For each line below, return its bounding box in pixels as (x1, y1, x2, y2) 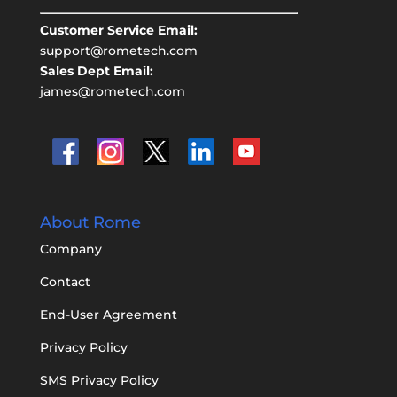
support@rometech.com (39, 43, 198, 59)
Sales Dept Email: (39, 63, 153, 80)
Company (39, 240, 102, 257)
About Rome (39, 212, 141, 232)
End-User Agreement (39, 306, 177, 323)
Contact (39, 273, 90, 290)
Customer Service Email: (39, 22, 198, 39)
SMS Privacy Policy (39, 371, 159, 388)
